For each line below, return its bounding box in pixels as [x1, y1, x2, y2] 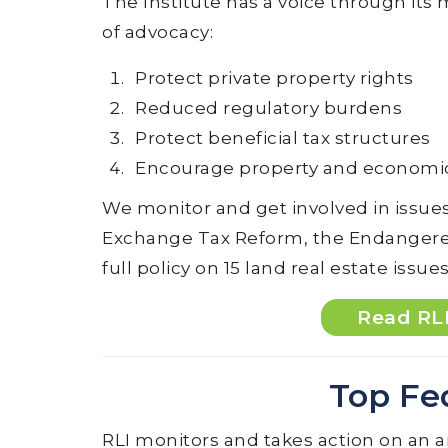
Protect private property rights [135, 68, 414, 88]
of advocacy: [102, 22, 213, 42]
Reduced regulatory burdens [135, 98, 403, 118]
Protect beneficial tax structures [135, 128, 431, 148]
